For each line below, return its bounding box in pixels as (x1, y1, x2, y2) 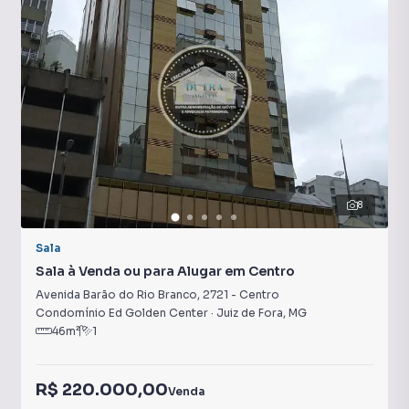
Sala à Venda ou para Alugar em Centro (36, 263, 295, 279)
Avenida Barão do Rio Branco (36, 288, 197, 301)
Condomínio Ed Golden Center (36, 306, 208, 320)
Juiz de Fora (216, 306, 283, 320)
